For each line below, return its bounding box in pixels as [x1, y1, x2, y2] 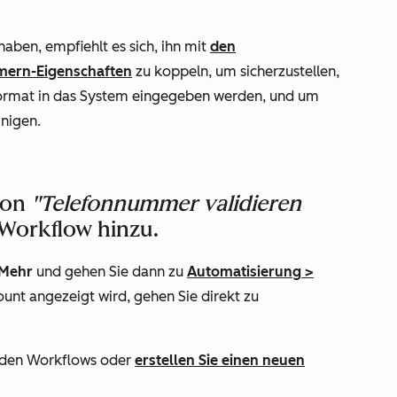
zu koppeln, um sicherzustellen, [132, 63, 339, 80]
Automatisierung [187, 263, 301, 280]
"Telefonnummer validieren [31, 191, 301, 216]
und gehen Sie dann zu [33, 263, 187, 280]
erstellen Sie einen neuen [135, 352, 305, 369]
